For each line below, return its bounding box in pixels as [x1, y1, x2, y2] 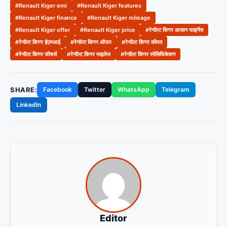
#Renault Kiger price [80, 26, 135, 34]
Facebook [43, 86, 72, 94]
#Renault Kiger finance [15, 14, 77, 22]
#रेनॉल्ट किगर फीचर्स [15, 51, 57, 58]
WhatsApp [118, 86, 150, 94]
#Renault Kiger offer [15, 26, 70, 34]
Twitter [84, 86, 106, 94]
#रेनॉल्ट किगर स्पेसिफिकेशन [121, 51, 175, 58]
